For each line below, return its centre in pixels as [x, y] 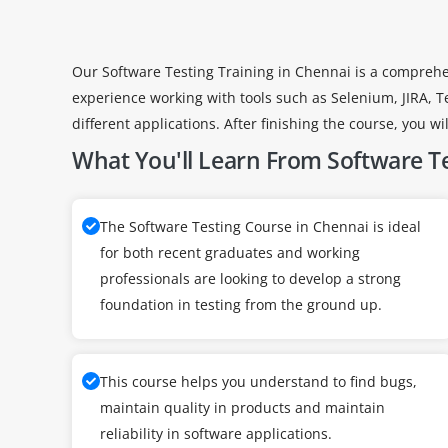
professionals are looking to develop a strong [250, 278]
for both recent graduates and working [230, 252]
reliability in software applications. [216, 433]
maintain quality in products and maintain [242, 407]
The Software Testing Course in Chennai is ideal [260, 226]
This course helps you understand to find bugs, [258, 381]
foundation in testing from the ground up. [241, 304]
